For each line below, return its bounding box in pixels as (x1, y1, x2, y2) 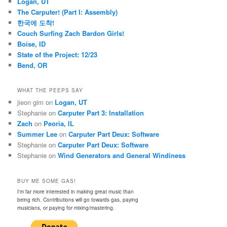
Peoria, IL (44, 119, 74, 129)
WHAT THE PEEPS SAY (17, 87, 84, 94)
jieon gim (17, 97, 44, 107)
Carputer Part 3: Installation (58, 108, 144, 118)
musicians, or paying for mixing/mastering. (17, 204, 115, 211)
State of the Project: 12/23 (17, 49, 98, 59)
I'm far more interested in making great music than (17, 187, 134, 195)
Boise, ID (17, 39, 46, 49)
